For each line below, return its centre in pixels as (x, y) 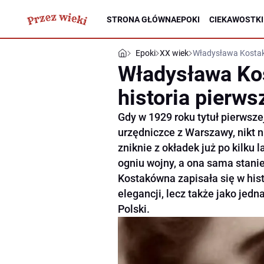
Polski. (134, 209)
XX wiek (174, 53)
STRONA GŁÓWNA (141, 19)
